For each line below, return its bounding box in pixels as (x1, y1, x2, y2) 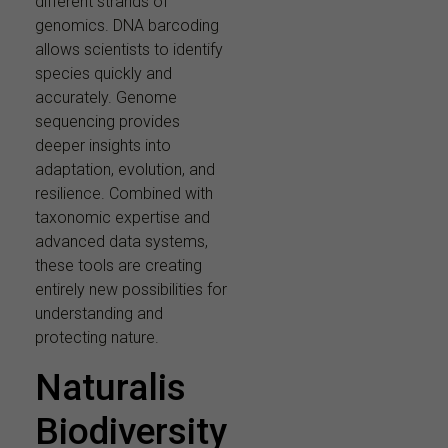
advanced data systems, (35, 232, 208, 252)
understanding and (35, 304, 163, 324)
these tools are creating (35, 256, 202, 276)
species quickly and (35, 64, 172, 84)
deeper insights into (35, 136, 171, 156)
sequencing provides (35, 112, 180, 132)
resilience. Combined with (35, 184, 213, 204)
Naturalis (35, 366, 186, 410)
